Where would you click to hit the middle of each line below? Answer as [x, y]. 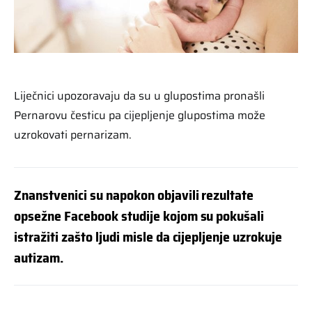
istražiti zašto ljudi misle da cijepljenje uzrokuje [148, 236]
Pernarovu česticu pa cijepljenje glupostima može [140, 115]
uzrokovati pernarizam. [73, 134]
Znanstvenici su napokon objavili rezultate [134, 195]
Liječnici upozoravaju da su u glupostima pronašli [139, 95]
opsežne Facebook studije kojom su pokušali [139, 216]
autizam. [39, 257]
